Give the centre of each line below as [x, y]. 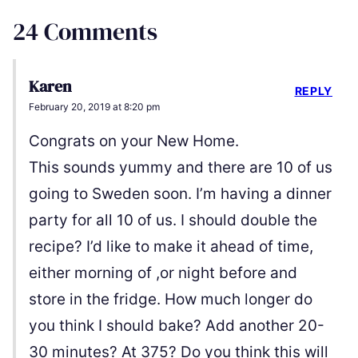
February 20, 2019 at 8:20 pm [94, 107]
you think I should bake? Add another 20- [177, 326]
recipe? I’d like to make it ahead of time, [171, 247]
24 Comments [85, 32]
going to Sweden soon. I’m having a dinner [180, 194]
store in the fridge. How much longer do [171, 300]
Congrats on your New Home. [134, 141]
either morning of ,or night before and [163, 273]
